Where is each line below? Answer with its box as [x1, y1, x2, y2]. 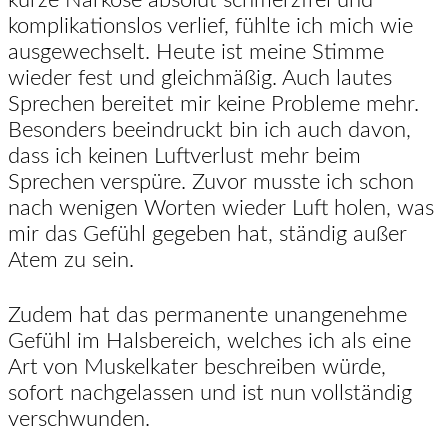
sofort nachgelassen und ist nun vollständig [8, 382, 412, 405]
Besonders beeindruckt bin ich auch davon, [8, 118, 411, 141]
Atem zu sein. [8, 248, 134, 271]
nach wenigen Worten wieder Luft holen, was [8, 196, 434, 219]
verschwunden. [8, 408, 150, 431]
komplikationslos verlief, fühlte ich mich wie [8, 14, 413, 37]
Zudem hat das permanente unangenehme [8, 304, 407, 327]
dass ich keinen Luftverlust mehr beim [8, 144, 361, 167]
